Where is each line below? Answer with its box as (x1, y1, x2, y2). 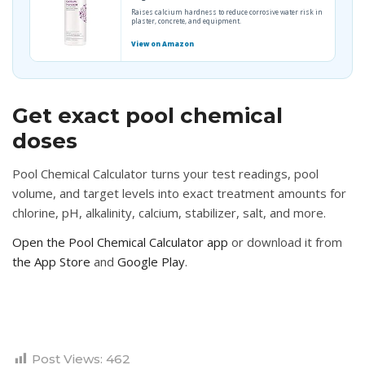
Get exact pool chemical (12, 103, 283, 130)
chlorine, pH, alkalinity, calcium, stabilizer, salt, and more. (12, 204, 326, 222)
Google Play (117, 253, 185, 270)
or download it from (228, 234, 342, 251)
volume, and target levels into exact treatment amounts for (12, 185, 346, 202)
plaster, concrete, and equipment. (131, 16, 241, 26)
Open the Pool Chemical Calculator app (12, 234, 228, 251)
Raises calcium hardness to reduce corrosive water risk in (131, 7, 323, 17)
